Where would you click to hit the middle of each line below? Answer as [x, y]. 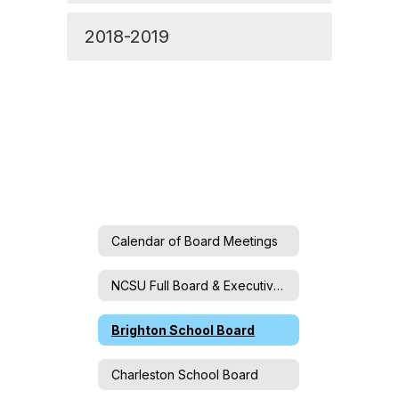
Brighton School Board [183, 330]
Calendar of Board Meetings [195, 240]
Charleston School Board [185, 374]
